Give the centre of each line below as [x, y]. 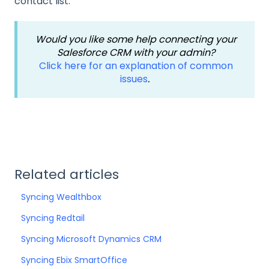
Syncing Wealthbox [62, 197]
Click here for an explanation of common [136, 66]
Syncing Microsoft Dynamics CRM [92, 239]
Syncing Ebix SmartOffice [74, 260]
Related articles [67, 174]
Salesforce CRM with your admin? [136, 53]
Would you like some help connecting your [136, 40]
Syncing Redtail [53, 218]
